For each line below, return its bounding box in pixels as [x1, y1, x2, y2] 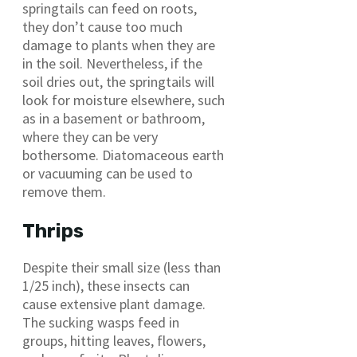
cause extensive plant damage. [22, 295, 206, 314]
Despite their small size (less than [22, 258, 221, 277]
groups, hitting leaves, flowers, [22, 331, 206, 351]
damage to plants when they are [22, 36, 215, 55]
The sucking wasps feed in [22, 313, 179, 332]
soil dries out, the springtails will [22, 73, 214, 92]
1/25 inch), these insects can [22, 277, 190, 296]
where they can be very [22, 127, 158, 147]
